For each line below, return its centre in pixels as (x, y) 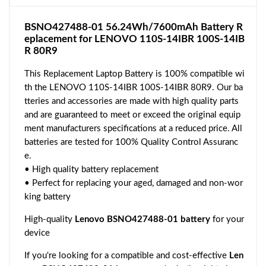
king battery (47, 197)
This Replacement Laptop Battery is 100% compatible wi (134, 74)
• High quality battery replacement (91, 170)
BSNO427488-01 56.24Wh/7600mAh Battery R (134, 27)
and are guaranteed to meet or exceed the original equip (132, 115)
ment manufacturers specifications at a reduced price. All (133, 129)
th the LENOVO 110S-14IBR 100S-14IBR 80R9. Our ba (134, 88)
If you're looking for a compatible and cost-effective (127, 256)
